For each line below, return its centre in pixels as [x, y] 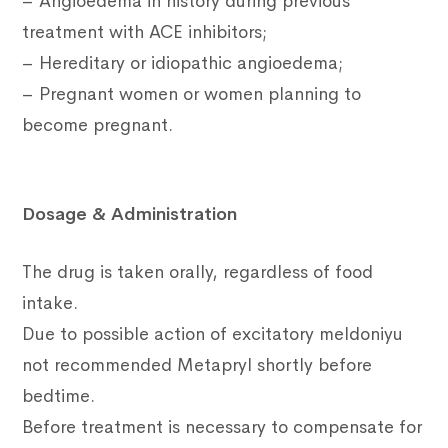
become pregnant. [98, 125]
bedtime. [59, 396]
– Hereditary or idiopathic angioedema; [183, 63]
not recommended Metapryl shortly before [197, 365]
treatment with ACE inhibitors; [145, 32]
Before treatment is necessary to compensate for [222, 427]
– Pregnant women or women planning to [192, 94]
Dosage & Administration [130, 214]
